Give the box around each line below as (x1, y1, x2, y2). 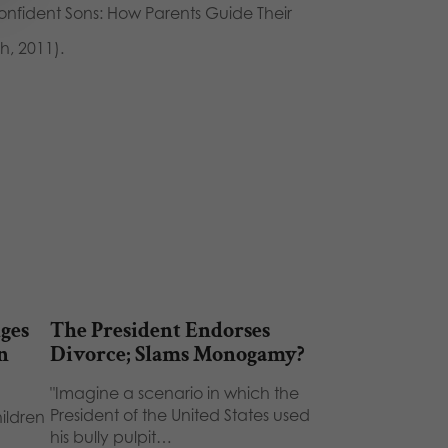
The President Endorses (49, 316, 270, 345)
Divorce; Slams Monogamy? (49, 340, 305, 369)
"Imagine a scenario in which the (49, 383, 299, 403)
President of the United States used (49, 405, 310, 425)
